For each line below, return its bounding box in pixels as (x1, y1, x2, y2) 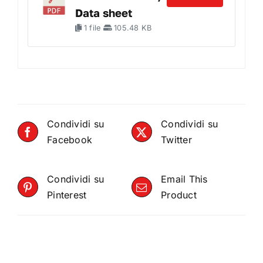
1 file (81, 23, 103, 33)
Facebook (47, 133, 93, 146)
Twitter (161, 133, 192, 146)
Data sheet (75, 6, 132, 20)
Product (161, 188, 197, 201)
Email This (161, 173, 208, 185)
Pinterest (47, 188, 87, 201)
